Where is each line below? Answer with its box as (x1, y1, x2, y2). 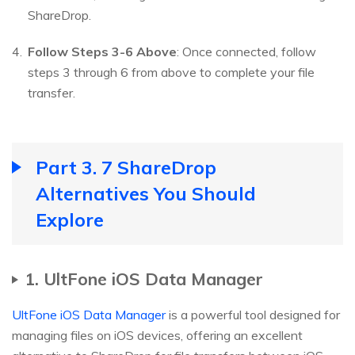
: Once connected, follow (177, 43, 316, 59)
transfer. (28, 84, 75, 101)
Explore (36, 207, 104, 231)
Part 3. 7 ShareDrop (36, 155, 216, 179)
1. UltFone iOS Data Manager (25, 267, 263, 289)
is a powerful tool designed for (166, 306, 340, 323)
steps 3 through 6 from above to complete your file (28, 63, 315, 80)
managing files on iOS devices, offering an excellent (12, 326, 303, 343)
